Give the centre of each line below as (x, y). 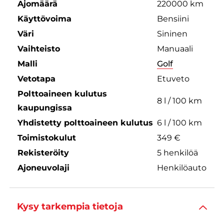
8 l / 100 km (179, 100)
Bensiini (173, 18)
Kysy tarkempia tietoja (70, 207)
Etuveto (173, 78)
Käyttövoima (44, 18)
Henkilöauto (181, 167)
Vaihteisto (38, 48)
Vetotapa (36, 78)
